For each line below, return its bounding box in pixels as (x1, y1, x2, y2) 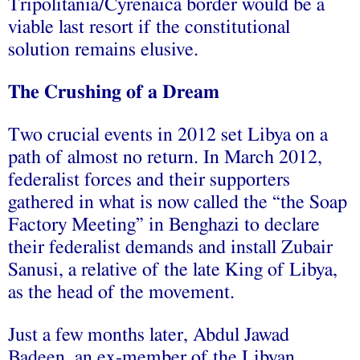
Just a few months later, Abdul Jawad (8, 325, 289, 345)
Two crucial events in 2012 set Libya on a (8, 125, 328, 145)
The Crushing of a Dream (8, 82, 219, 102)
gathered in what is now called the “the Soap (8, 192, 347, 212)
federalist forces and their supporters (8, 170, 290, 190)
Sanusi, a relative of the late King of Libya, (8, 260, 337, 280)
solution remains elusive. (8, 39, 198, 59)
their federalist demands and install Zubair (8, 237, 333, 257)
